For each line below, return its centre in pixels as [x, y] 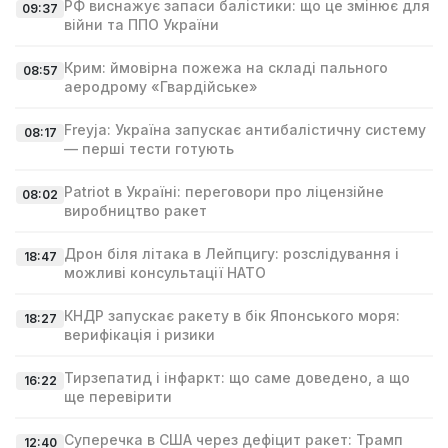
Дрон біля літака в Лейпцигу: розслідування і [231, 253]
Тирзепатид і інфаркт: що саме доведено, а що [237, 377]
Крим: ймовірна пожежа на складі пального [226, 67]
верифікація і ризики [139, 334]
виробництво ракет [135, 210]
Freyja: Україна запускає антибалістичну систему [245, 129]
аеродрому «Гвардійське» [161, 86]
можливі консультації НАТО [165, 272]
